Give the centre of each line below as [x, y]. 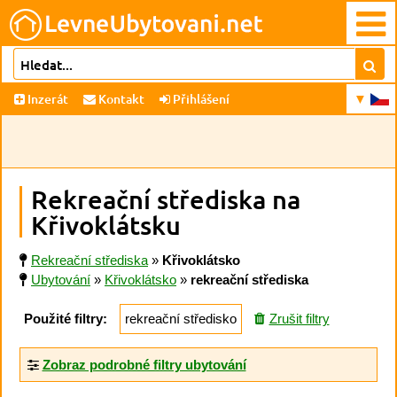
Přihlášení [200, 99]
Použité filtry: [66, 319]
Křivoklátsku [106, 225]
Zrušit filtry [299, 319]
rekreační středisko [181, 319]
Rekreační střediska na [166, 199]
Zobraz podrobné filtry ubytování [144, 364]
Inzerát [48, 99]
